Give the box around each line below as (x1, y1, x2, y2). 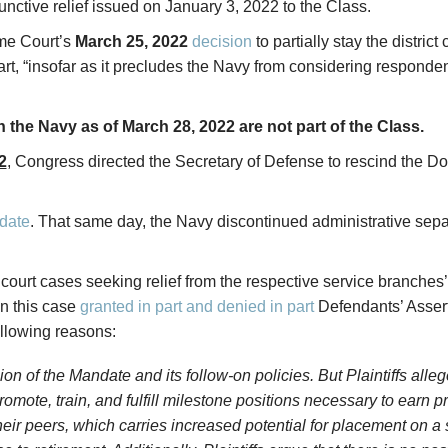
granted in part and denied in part (79, 298, 314, 315)
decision (191, 33, 252, 50)
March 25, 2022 (74, 33, 188, 50)
